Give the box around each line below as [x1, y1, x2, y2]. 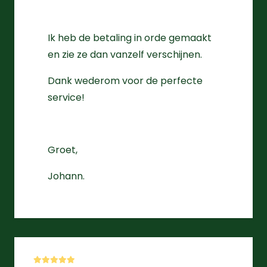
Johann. [48, 169, 85, 184]
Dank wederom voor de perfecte [48, 74, 203, 88]
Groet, [48, 143, 77, 157]
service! [48, 91, 85, 105]
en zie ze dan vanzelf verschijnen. [48, 48, 202, 62]
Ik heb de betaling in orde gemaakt [48, 31, 212, 45]
